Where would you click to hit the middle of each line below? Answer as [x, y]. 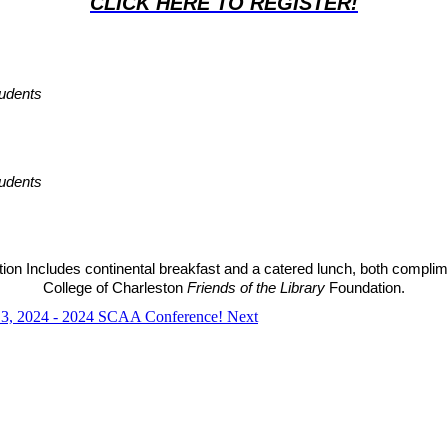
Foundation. [367, 287]
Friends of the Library [258, 287]
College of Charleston [115, 287]
